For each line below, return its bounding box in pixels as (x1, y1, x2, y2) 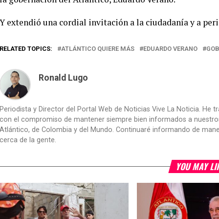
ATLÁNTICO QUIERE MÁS (61, 45, 134, 52)
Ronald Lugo (39, 73, 88, 83)
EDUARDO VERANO (143, 45, 197, 52)
